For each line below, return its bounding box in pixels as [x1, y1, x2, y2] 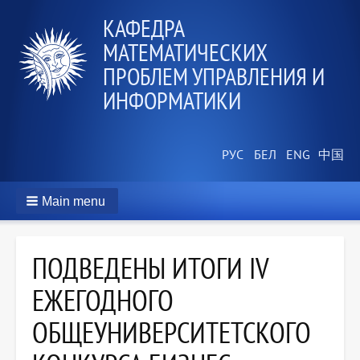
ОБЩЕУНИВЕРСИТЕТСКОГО [32, 313, 311, 352]
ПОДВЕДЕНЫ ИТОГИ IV [32, 249, 268, 288]
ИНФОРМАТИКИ [103, 84, 241, 116]
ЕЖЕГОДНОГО [32, 281, 174, 320]
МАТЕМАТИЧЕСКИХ [103, 36, 267, 67]
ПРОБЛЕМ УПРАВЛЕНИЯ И [103, 60, 325, 92]
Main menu [42, 194, 105, 209]
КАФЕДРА [103, 12, 184, 43]
